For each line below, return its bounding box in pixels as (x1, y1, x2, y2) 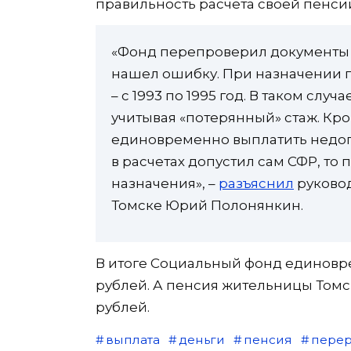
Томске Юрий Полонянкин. (111, 197, 303, 214)
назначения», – (111, 175, 219, 192)
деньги (178, 332, 225, 348)
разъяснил (219, 175, 294, 192)
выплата (105, 332, 160, 348)
